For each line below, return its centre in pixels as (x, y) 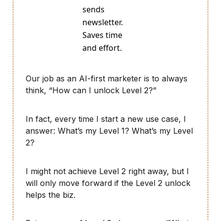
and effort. (102, 48)
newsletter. (103, 22)
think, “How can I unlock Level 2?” (91, 91)
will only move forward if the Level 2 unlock (108, 183)
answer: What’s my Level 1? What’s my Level (109, 130)
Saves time (102, 35)
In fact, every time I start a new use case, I (106, 119)
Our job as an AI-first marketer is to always (107, 79)
